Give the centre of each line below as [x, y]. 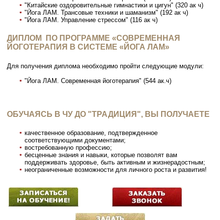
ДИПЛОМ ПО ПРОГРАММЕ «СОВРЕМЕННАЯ [94, 38]
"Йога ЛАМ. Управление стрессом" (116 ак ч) [91, 20]
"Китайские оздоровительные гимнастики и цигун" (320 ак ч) [114, 5]
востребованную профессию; [69, 148]
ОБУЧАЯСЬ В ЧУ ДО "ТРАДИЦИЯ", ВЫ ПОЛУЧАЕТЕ [109, 114]
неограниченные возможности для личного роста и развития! [116, 170]
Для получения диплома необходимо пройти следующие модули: [106, 66]
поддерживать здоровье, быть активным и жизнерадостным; [115, 163]
